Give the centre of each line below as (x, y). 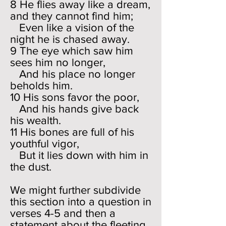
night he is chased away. (70, 39)
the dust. (31, 167)
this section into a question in (81, 202)
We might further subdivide (75, 190)
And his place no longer (73, 74)
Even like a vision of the (72, 27)
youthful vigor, (45, 144)
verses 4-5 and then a (63, 213)
